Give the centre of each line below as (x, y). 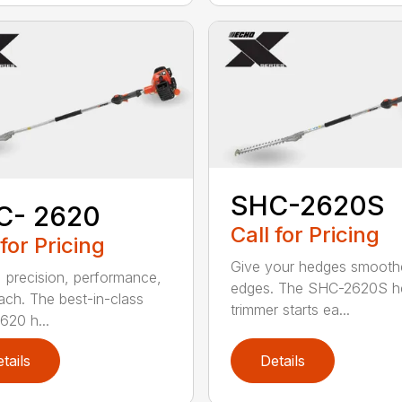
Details (282, 360)
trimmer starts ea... (290, 309)
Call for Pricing (305, 234)
